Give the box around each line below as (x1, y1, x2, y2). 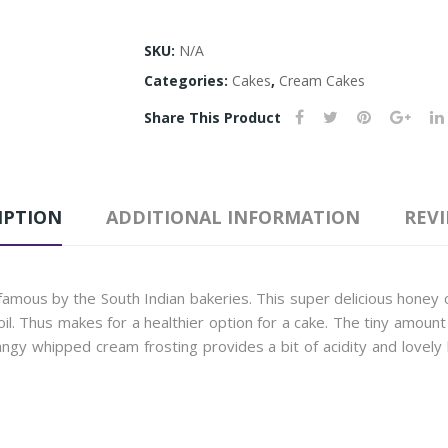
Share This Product (144, 108, 281, 128)
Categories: (144, 71, 232, 91)
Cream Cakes (279, 71, 365, 91)
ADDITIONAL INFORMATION (105, 205, 360, 230)
